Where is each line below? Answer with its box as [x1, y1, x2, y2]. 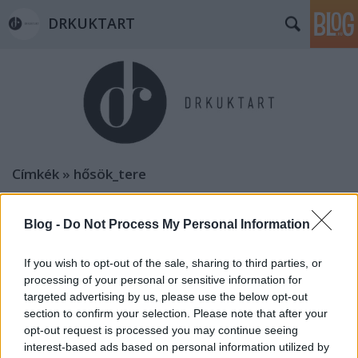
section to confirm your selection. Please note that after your [24, 306, 328, 320]
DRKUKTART [48, 14, 135, 33]
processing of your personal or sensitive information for [24, 272, 302, 286]
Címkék [12, 165, 59, 184]
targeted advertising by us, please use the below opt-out [24, 289, 308, 303]
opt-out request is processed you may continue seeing [24, 323, 298, 336]
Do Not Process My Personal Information [63, 217, 310, 231]
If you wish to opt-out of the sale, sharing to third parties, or [24, 256, 322, 269]
